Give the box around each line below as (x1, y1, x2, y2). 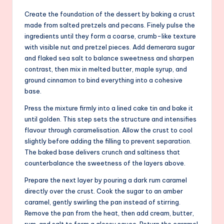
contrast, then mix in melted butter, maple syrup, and (24, 64, 187, 73)
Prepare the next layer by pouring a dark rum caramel (24, 175, 187, 184)
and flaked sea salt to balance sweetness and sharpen (24, 53, 194, 62)
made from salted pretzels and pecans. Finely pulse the (24, 20, 195, 29)
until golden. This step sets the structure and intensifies (24, 114, 196, 123)
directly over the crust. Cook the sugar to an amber (24, 186, 183, 195)
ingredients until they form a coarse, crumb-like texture (24, 31, 196, 40)
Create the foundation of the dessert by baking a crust (24, 9, 195, 18)
